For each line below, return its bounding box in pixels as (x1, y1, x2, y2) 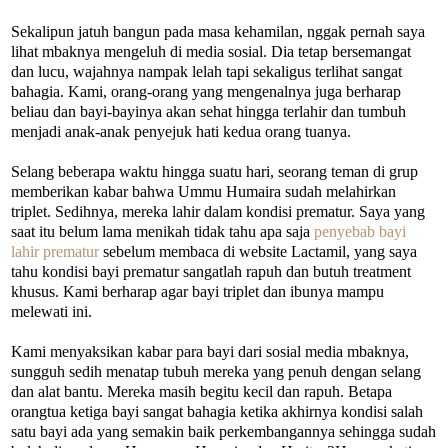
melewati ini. (11, 302, 92, 320)
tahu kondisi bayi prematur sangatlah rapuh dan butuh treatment (11, 262, 411, 280)
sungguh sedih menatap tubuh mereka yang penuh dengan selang (11, 362, 421, 380)
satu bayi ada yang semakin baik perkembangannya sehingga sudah (11, 422, 436, 440)
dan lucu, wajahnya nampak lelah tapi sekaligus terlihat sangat (11, 62, 402, 80)
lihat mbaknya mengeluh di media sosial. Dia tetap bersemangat (11, 42, 411, 60)
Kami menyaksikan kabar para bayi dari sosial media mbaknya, (11, 342, 409, 360)
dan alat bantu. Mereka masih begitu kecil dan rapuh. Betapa (11, 382, 392, 400)
